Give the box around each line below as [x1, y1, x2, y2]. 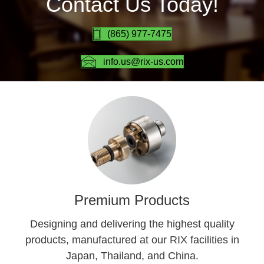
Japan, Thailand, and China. [65, 250, 199, 262]
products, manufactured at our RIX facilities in [25, 234, 239, 246]
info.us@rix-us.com [103, 57, 183, 67]
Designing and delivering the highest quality [29, 218, 235, 230]
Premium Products [74, 192, 190, 208]
